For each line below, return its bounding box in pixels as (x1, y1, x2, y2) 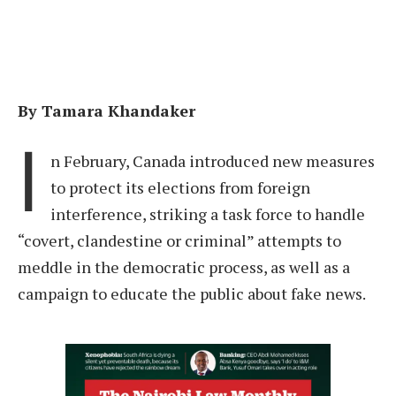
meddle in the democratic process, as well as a (18, 256, 350, 278)
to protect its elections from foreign (50, 177, 310, 199)
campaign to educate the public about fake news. (18, 283, 366, 305)
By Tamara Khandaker (18, 99, 195, 121)
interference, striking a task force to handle (50, 203, 365, 225)
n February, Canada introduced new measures (50, 150, 375, 172)
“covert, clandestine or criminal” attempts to (18, 230, 341, 252)
